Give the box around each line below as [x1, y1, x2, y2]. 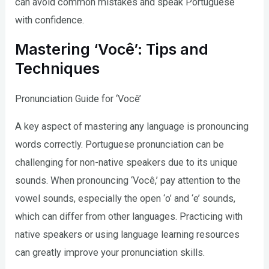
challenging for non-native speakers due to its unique [15, 157, 238, 169]
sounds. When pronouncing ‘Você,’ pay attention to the [15, 175, 241, 187]
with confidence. [15, 14, 85, 26]
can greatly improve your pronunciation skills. [15, 247, 205, 259]
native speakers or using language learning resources [15, 229, 240, 241]
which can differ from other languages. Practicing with [15, 211, 243, 223]
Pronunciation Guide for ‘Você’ [15, 92, 142, 104]
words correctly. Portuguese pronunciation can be [15, 139, 225, 151]
